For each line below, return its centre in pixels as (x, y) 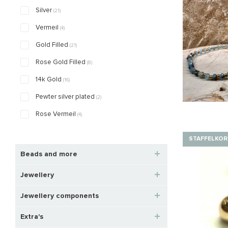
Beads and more (49, 154)
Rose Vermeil (56, 114)
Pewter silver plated (66, 97)
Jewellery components (60, 196)
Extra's (32, 217)
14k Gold (49, 79)
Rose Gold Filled (61, 62)
